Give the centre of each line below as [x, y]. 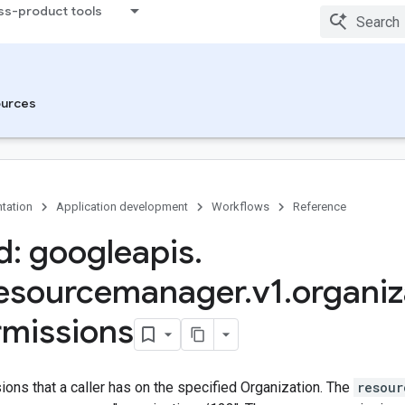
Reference [320, 207]
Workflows [240, 207]
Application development [122, 207]
